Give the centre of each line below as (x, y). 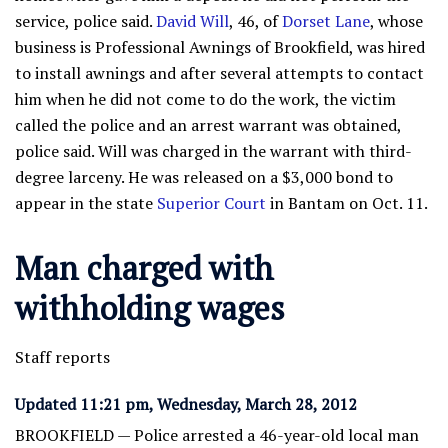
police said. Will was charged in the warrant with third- (213, 151)
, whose (396, 21)
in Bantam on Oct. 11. (347, 203)
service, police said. (85, 21)
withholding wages (150, 308)
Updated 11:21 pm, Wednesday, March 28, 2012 (186, 404)
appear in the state (86, 203)
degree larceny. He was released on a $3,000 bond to (204, 177)
